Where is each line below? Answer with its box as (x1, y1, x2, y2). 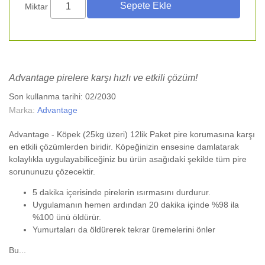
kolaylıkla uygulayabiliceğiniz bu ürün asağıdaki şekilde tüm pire (9, 154, 247, 164)
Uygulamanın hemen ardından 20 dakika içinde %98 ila (33, 200, 239, 209)
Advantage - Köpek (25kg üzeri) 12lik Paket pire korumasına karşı (9, 130, 255, 139)
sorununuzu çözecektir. (9, 167, 95, 176)
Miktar (25, 1, 50, 11)
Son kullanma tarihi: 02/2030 (9, 92, 116, 101)
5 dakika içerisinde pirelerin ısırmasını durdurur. (33, 188, 211, 197)
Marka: (9, 105, 35, 115)
